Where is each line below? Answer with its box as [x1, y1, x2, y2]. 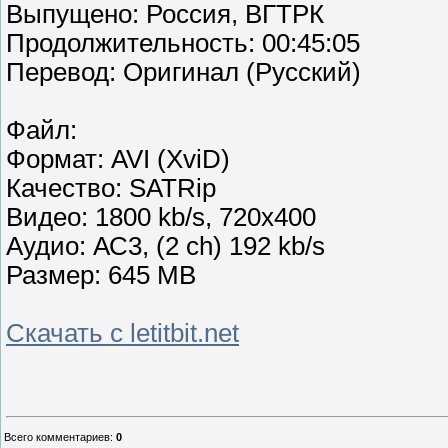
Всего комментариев [4, 431, 110, 444]
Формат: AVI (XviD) [6, 145, 230, 174]
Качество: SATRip [6, 174, 216, 203]
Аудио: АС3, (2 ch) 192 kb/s [6, 232, 325, 261]
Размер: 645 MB [6, 261, 196, 290]
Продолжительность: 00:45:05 [6, 29, 360, 58]
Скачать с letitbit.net [6, 319, 239, 348]
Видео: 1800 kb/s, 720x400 [6, 203, 316, 232]
